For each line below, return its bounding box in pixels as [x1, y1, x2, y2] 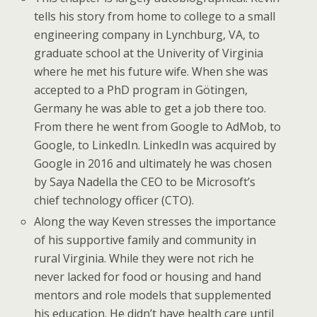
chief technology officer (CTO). [34, 192, 195, 209]
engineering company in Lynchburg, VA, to [34, 27, 260, 43]
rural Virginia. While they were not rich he [34, 250, 255, 267]
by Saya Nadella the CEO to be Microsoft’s [34, 174, 256, 190]
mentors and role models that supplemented [34, 287, 272, 304]
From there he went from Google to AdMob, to [34, 119, 282, 135]
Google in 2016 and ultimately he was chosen [34, 156, 272, 172]
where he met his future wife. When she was [34, 64, 269, 80]
